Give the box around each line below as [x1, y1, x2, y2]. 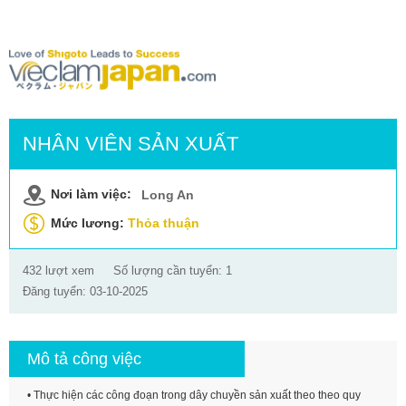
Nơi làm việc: [51, 187, 131, 201]
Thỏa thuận [128, 216, 199, 230]
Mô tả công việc [27, 350, 141, 368]
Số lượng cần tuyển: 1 [112, 264, 232, 277]
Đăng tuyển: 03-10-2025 [23, 285, 148, 298]
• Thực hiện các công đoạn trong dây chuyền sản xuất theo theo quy [27, 389, 361, 401]
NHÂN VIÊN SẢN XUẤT [23, 132, 238, 155]
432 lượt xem [23, 264, 94, 277]
